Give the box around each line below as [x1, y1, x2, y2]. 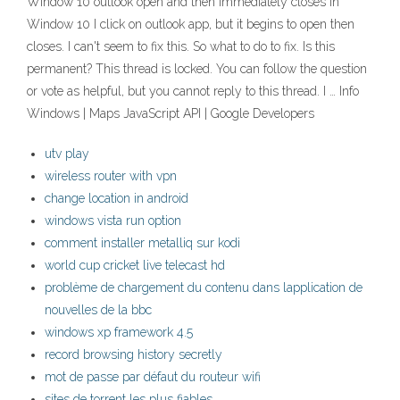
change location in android [45, 191, 188, 206]
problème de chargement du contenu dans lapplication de [45, 280, 362, 296]
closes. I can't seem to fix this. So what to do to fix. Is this [27, 39, 335, 54]
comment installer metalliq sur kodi [45, 236, 240, 251]
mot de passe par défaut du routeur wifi [45, 370, 261, 385]
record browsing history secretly [45, 347, 222, 362]
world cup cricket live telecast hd [45, 258, 225, 273]
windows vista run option [45, 213, 181, 229]
